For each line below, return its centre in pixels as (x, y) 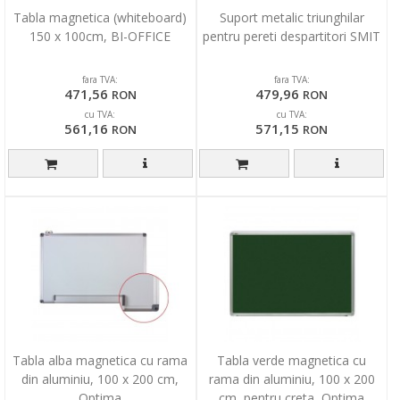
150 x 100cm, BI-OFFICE (100, 36)
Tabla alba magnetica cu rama (100, 360)
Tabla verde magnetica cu (292, 360)
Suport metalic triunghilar (292, 17)
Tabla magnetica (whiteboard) (100, 17)
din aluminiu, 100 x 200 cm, (100, 379)
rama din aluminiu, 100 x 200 (292, 379)
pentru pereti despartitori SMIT (292, 36)
